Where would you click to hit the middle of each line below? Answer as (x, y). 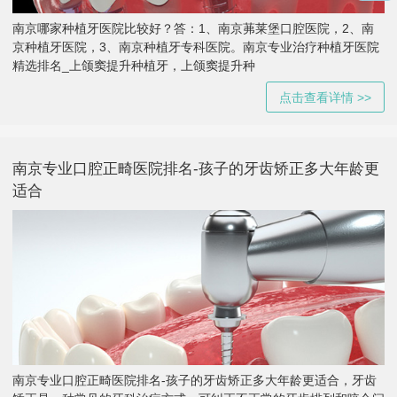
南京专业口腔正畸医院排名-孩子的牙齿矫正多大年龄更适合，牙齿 (195, 380)
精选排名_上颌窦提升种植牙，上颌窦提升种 (134, 65)
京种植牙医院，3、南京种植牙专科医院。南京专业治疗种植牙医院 (196, 47)
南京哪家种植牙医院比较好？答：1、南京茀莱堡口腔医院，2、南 (193, 28)
